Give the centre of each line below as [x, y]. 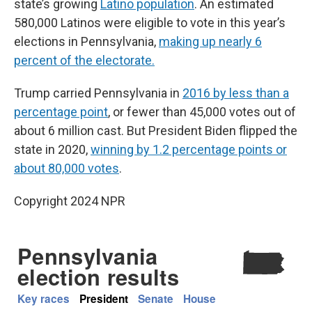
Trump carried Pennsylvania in [98, 93]
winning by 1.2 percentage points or [189, 149]
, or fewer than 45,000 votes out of [202, 112]
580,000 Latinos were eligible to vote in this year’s [150, 23]
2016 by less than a [236, 93]
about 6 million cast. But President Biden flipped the [156, 131]
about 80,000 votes [67, 168]
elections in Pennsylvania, [86, 41]
